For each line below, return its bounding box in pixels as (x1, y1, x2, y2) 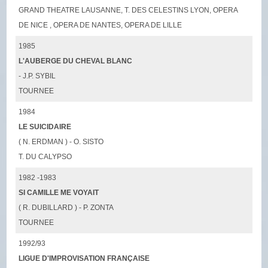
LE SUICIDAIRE (19, 122, 72, 131)
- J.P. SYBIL (19, 71, 56, 80)
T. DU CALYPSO (19, 152, 72, 161)
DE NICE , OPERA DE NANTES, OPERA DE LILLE (19, 20, 182, 29)
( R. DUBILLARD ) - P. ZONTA (19, 203, 114, 212)
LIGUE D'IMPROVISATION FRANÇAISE (19, 254, 150, 263)
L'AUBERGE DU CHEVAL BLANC (19, 56, 133, 65)
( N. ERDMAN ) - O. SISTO (19, 137, 104, 146)
